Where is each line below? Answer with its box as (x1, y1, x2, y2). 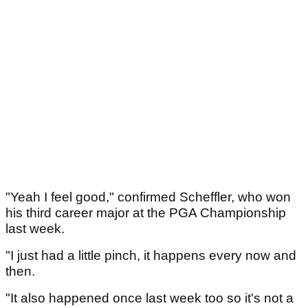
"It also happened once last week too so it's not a (5, 291, 294, 306)
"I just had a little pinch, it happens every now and (5, 248, 296, 263)
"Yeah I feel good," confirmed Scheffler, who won (5, 190, 291, 205)
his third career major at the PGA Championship (5, 206, 286, 221)
